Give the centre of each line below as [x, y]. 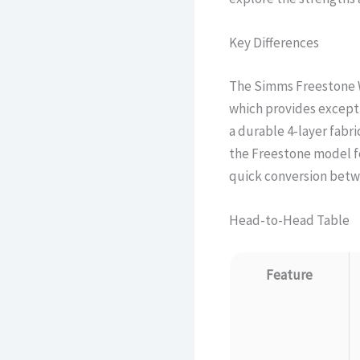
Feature [289, 275]
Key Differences [274, 43]
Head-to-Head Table [289, 220]
